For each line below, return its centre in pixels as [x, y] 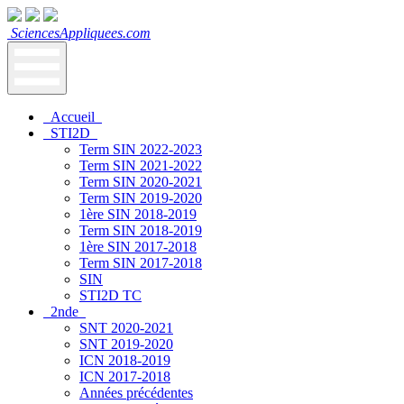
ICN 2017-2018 [125, 376]
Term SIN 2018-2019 [141, 230]
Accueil [73, 117]
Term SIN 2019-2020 [141, 198]
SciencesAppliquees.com [79, 33]
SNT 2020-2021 [126, 328]
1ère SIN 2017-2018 [138, 247]
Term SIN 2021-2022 [141, 165]
